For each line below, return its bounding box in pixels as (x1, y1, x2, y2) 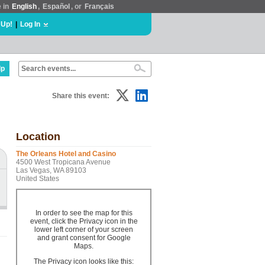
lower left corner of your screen (34, 225, 133, 234)
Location (16, 131, 60, 143)
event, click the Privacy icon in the (30, 217, 138, 225)
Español (43, 2, 70, 11)
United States (16, 174, 59, 183)
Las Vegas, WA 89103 (16, 166, 86, 174)
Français (85, 2, 114, 11)
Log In (20, 20, 40, 28)
